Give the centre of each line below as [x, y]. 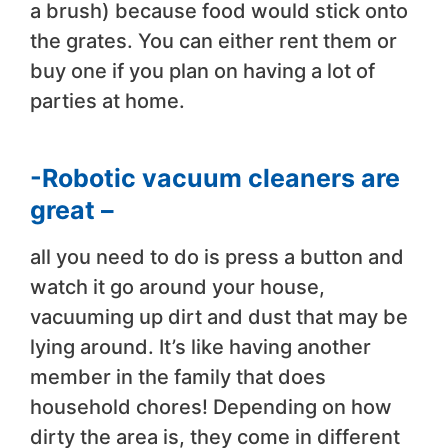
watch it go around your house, [177, 287]
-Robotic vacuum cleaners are [215, 178]
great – [72, 210]
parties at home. [107, 101]
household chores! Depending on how [211, 407]
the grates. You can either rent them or [213, 41]
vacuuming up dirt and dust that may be [219, 317]
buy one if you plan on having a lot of [202, 71]
